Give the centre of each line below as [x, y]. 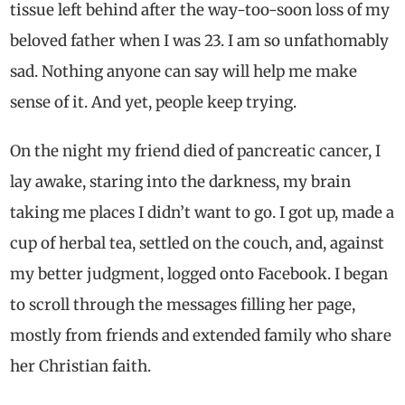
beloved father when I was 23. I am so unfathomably [200, 40]
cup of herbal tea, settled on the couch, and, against [198, 243]
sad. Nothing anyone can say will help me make [184, 71]
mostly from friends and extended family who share [201, 335]
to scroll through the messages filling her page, [183, 304]
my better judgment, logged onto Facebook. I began [199, 273]
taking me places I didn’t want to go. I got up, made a [202, 212]
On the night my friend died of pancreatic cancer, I [196, 151]
